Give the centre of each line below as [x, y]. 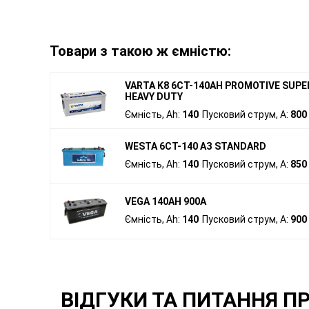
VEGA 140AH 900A [166, 201]
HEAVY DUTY [154, 96]
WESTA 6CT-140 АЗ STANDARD [196, 146]
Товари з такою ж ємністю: [140, 51]
